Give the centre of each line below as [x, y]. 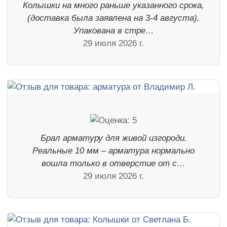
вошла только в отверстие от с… [113, 164]
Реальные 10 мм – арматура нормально [113, 151]
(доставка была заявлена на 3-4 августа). [113, 18]
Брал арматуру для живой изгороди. [113, 138]
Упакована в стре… [113, 31]
